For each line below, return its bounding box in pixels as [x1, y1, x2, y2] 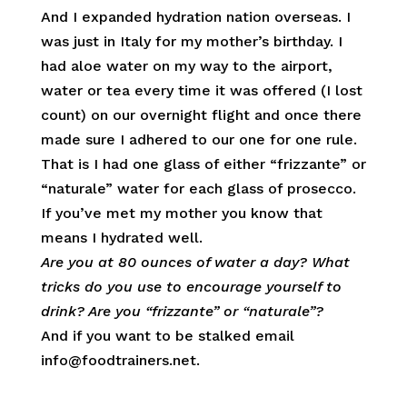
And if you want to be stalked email [40, 327, 294, 344]
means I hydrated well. [40, 229, 203, 246]
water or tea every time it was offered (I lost [40, 82, 362, 99]
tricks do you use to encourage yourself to [40, 278, 342, 295]
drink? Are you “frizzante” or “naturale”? [40, 303, 323, 320]
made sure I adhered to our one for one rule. [40, 131, 357, 148]
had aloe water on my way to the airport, [40, 57, 333, 74]
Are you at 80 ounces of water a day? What [40, 253, 350, 271]
